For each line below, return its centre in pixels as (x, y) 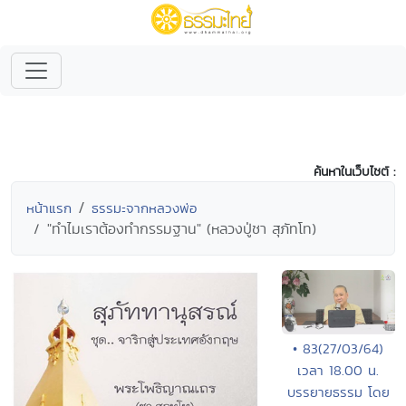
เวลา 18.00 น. (338, 370)
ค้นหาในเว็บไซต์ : (354, 171)
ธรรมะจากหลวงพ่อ (144, 208)
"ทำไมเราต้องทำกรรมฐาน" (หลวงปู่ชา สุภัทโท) (182, 229)
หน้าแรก (49, 208)
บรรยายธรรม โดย (338, 391)
